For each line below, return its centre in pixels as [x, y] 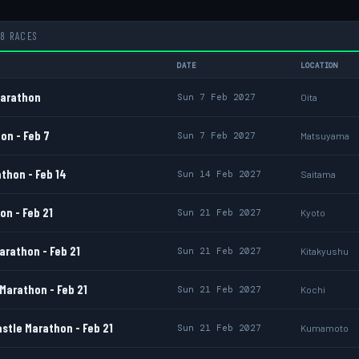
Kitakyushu [325, 251]
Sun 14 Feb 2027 [219, 174]
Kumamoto [325, 328]
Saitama [318, 174]
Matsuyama [325, 135]
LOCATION [320, 66]
